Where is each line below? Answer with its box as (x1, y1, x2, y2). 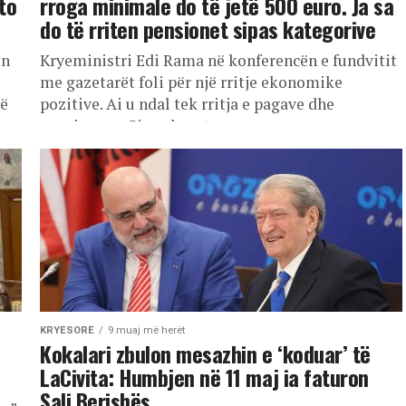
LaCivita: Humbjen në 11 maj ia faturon (40, 361, 369, 393)
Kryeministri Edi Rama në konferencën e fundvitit (40, 50, 397, 71)
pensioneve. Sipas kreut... (40, 115, 220, 136)
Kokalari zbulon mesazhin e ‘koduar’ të (40, 337, 371, 370)
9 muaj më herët (108, 324, 185, 336)
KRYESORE (40, 324, 94, 336)
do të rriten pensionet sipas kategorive (40, 13, 376, 45)
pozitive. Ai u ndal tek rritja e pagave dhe (40, 93, 334, 114)
